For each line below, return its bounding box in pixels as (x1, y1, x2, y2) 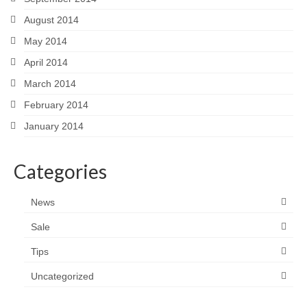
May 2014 (24, 36, 67, 47)
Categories (14, 160, 107, 184)
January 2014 (24, 121, 84, 132)
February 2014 (24, 99, 88, 111)
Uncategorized (31, 271, 94, 282)
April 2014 (24, 57, 68, 69)
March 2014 (24, 78, 76, 90)
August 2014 (24, 14, 79, 26)
